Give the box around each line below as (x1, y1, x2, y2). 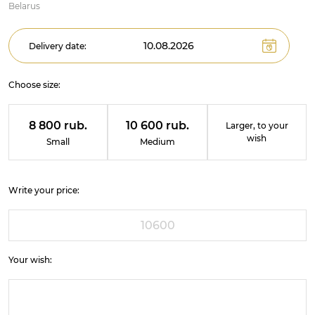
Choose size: (8, 79, 60, 90)
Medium (139, 136, 175, 147)
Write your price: (8, 185, 79, 195)
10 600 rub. (125, 119, 189, 132)
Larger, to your (225, 120, 288, 131)
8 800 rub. (29, 119, 88, 132)
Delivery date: (29, 41, 86, 51)
